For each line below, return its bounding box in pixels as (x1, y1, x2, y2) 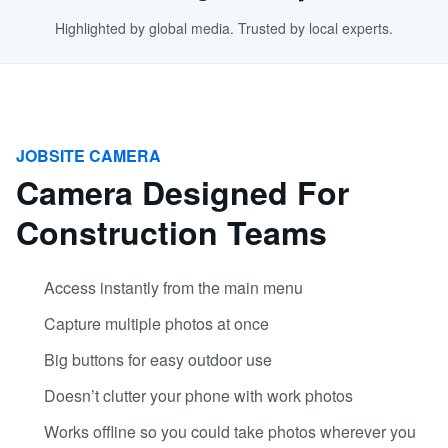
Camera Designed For (16, 169, 349, 215)
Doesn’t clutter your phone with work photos (44, 384, 353, 407)
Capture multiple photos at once (44, 312, 269, 335)
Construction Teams (16, 209, 327, 255)
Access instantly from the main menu (44, 276, 303, 299)
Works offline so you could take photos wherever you (44, 420, 416, 443)
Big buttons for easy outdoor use (44, 348, 272, 371)
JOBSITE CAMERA (16, 144, 161, 167)
